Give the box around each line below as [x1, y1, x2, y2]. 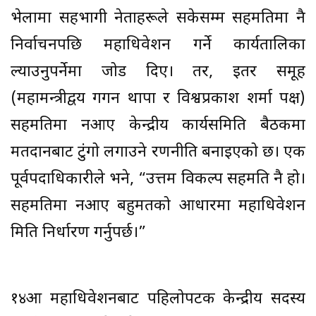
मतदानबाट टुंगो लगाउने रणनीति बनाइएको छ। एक [11, 142, 305, 163]
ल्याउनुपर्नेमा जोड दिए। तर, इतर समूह [11, 61, 305, 83]
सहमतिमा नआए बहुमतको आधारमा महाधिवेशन [11, 195, 305, 217]
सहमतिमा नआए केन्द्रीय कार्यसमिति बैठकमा [11, 115, 305, 136]
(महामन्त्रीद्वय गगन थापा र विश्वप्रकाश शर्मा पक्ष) [11, 88, 305, 109]
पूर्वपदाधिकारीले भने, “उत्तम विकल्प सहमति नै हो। [11, 169, 305, 190]
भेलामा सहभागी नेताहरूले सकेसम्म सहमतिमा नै [11, 8, 305, 29]
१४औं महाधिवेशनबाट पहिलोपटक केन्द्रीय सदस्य [11, 288, 305, 310]
